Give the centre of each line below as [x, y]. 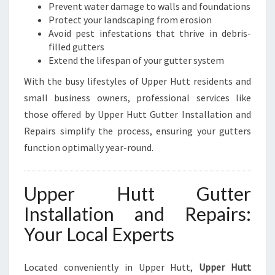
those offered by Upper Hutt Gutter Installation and [137, 114]
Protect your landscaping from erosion [130, 20]
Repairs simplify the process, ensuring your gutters [137, 131]
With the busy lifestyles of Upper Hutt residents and [137, 81]
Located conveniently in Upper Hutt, [112, 267]
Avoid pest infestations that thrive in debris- [150, 33]
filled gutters [76, 47]
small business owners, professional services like [137, 98]
